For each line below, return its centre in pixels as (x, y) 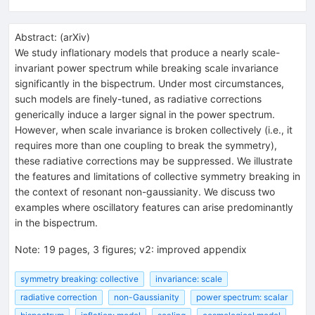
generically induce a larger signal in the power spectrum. (145, 114)
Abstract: (36, 37)
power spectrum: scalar (242, 297)
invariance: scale (189, 278)
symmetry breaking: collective (79, 278)
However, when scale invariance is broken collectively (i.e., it (154, 129)
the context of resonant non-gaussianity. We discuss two (145, 191)
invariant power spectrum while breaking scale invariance (147, 67)
